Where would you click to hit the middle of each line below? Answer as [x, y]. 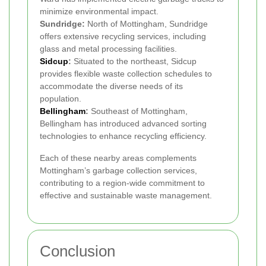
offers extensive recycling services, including [123, 37]
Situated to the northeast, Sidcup [134, 61]
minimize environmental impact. [99, 12]
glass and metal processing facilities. [108, 49]
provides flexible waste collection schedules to [126, 74]
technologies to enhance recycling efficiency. [123, 136]
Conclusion [77, 251]
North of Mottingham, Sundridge [146, 24]
